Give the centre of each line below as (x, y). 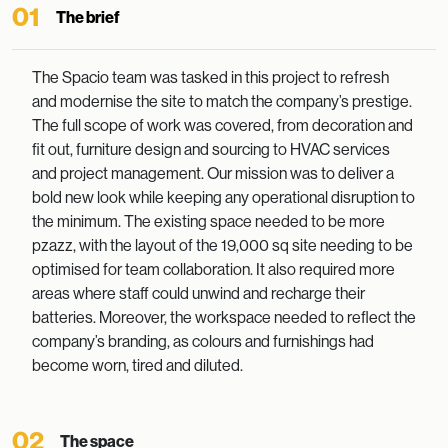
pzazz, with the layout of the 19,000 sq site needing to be (222, 245)
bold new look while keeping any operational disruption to (223, 197)
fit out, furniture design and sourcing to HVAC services (211, 149)
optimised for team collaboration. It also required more (213, 269)
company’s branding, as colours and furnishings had (203, 341)
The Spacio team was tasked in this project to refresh (210, 77)
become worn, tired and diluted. (137, 365)
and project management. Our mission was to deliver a (213, 173)
